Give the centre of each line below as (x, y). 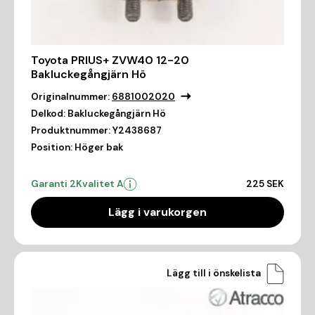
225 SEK (265, 184)
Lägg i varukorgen (157, 212)
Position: (52, 147)
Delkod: (48, 113)
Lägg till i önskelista (214, 274)
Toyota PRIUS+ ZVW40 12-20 (110, 60)
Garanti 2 (53, 184)
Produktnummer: (71, 130)
